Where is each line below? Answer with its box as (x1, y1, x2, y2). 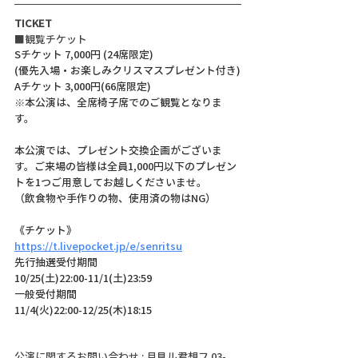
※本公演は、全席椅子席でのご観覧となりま (14, 93, 222, 109)
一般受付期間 (14, 285, 77, 301)
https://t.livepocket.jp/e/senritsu (14, 237, 182, 253)
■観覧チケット (14, 30, 87, 46)
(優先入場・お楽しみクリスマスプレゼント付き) (14, 62, 241, 78)
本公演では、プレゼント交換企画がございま (14, 141, 222, 157)
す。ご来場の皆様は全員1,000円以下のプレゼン (14, 157, 237, 173)
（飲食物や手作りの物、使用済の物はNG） (14, 189, 216, 205)
